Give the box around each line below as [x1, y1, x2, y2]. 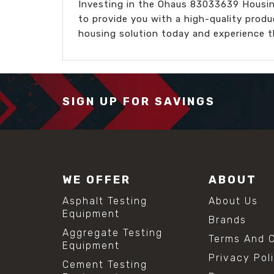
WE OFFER [62, 172, 131, 187]
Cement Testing [62, 258, 147, 270]
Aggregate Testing [62, 226, 163, 239]
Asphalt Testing [62, 194, 147, 207]
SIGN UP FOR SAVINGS [62, 94, 215, 108]
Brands [209, 213, 247, 226]
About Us [209, 194, 259, 207]
